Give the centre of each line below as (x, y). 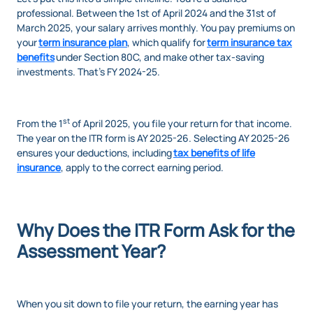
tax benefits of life (214, 153)
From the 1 (40, 124)
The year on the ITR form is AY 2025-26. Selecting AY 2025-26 (153, 138)
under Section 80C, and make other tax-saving (159, 57)
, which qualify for (167, 43)
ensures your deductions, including (95, 153)
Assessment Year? (91, 252)
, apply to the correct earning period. (142, 168)
